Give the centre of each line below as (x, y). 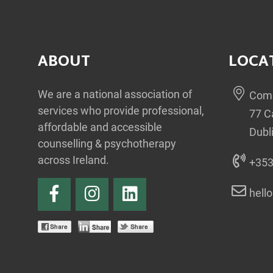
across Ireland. (73, 160)
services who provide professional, (121, 111)
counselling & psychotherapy (107, 144)
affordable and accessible (100, 127)
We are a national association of (115, 94)
